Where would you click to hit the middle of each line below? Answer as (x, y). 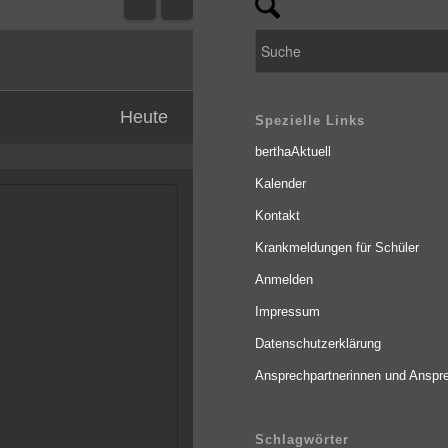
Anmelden (283, 280)
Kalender (280, 184)
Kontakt (277, 216)
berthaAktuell (292, 152)
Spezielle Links (309, 121)
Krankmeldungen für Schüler (336, 248)
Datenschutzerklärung (317, 344)
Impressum (287, 312)
